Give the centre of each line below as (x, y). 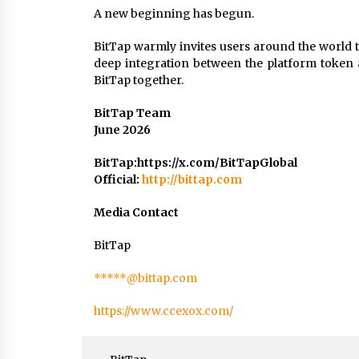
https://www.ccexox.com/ (163, 311)
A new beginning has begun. (174, 13)
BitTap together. (139, 80)
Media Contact (136, 212)
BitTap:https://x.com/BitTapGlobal (196, 162)
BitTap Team (132, 113)
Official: (118, 179)
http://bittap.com (192, 179)
